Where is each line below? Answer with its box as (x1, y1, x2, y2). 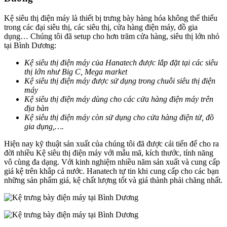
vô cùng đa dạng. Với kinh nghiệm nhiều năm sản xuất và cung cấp (4, 157, 220, 166)
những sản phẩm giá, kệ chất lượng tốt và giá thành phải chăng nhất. (4, 175, 222, 184)
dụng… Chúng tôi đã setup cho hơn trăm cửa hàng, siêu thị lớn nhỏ (4, 31, 219, 41)
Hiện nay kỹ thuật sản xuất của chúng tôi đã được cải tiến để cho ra (4, 139, 219, 148)
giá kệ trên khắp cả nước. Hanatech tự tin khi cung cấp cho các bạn (4, 166, 219, 175)
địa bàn (24, 103, 49, 112)
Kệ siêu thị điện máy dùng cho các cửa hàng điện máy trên (24, 94, 213, 103)
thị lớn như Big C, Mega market (24, 67, 127, 76)
